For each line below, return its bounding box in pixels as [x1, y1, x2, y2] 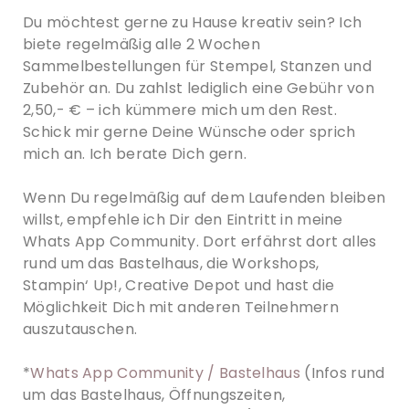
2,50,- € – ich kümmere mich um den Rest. [23, 100, 337, 121]
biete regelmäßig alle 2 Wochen [23, 34, 261, 55]
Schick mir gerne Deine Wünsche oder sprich [23, 121, 356, 142]
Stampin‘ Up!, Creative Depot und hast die [23, 275, 335, 296]
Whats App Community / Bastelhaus [30, 362, 300, 383]
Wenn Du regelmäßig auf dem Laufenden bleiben [23, 187, 386, 208]
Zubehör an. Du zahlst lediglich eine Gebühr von [23, 78, 375, 99]
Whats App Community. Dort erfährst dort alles [23, 231, 377, 252]
